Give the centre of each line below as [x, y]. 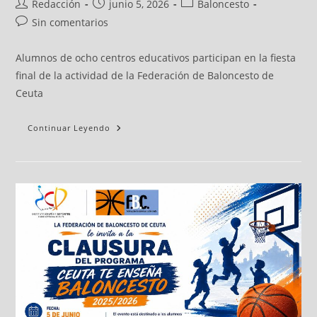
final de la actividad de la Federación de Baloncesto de [145, 76]
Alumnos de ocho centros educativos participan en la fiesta [156, 58]
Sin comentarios [70, 23]
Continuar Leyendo [69, 128]
